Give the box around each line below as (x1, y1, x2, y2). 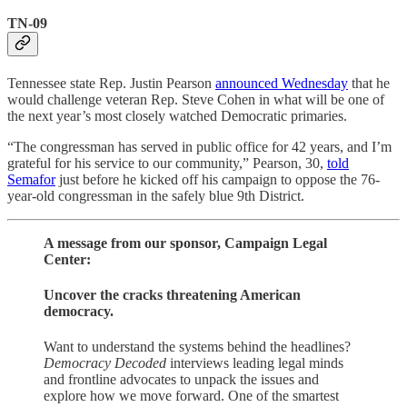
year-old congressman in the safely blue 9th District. (7, 187, 304, 203)
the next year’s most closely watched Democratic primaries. (7, 107, 347, 124)
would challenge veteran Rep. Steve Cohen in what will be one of (7, 91, 384, 107)
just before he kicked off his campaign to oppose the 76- (55, 171, 380, 187)
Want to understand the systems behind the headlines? (44, 339, 351, 355)
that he (348, 74, 390, 91)
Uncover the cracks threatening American (44, 287, 301, 303)
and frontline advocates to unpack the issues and (44, 372, 319, 388)
